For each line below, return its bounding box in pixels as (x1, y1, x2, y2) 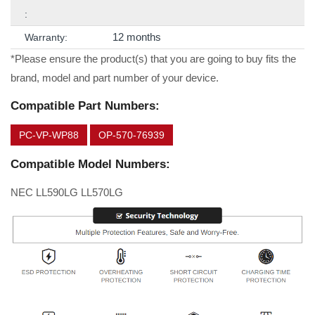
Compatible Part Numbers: (11, 99, 160, 113)
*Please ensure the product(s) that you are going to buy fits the (11, 53, 296, 65)
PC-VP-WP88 (19, 129, 79, 141)
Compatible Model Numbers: (11, 157, 170, 172)
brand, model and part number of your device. (11, 72, 219, 84)
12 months (112, 31, 161, 44)
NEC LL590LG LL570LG (11, 186, 123, 199)
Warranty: (25, 32, 67, 44)
